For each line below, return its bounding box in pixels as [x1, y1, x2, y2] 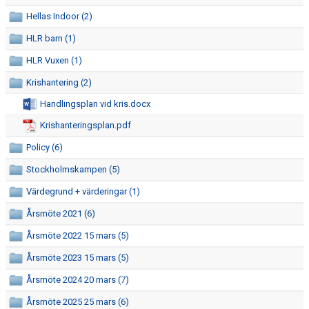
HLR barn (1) [26, 33, 76, 43]
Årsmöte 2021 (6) [26, 208, 95, 219]
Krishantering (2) [26, 77, 92, 88]
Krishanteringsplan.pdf [40, 120, 131, 130]
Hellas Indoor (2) [26, 11, 92, 21]
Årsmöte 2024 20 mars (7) [26, 275, 129, 285]
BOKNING [8, 126, 46, 137]
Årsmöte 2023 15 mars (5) [26, 252, 129, 263]
